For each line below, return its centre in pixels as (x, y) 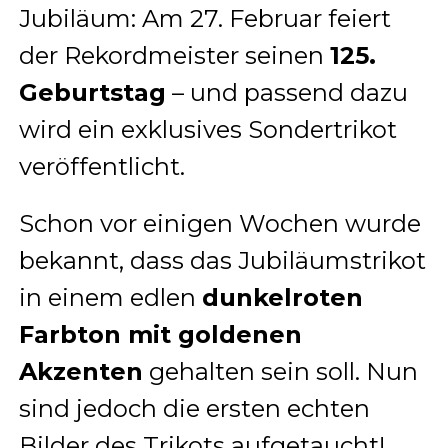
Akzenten (80, 371)
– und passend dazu (286, 92)
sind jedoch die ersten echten (194, 408)
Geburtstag (92, 92)
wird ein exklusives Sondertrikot (207, 129)
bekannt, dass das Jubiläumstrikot (222, 260)
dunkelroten (282, 297)
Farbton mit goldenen (160, 334)
